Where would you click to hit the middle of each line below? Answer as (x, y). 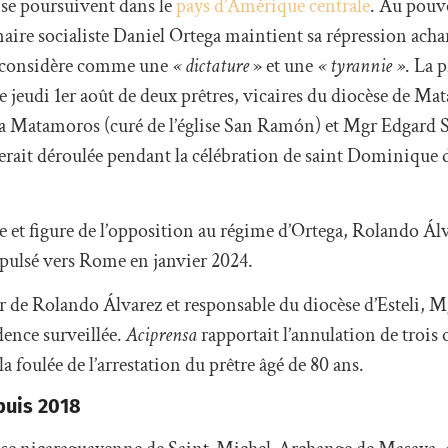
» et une (283, 66)
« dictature (210, 66)
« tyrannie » (361, 66)
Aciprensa (161, 334)
